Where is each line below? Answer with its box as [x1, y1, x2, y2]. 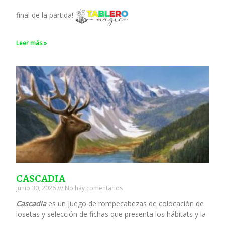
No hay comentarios [63, 184, 123, 193]
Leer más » [16, 39, 47, 48]
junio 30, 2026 [16, 184, 58, 193]
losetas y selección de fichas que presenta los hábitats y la [16, 209, 206, 219]
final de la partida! [16, 10, 74, 20]
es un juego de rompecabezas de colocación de [46, 199, 204, 209]
